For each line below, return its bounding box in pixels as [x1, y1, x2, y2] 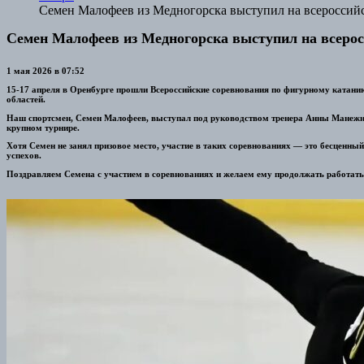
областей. [6, 93, 45, 104]
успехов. [6, 150, 41, 161]
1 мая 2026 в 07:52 [6, 66, 84, 76]
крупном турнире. [6, 122, 80, 132]
